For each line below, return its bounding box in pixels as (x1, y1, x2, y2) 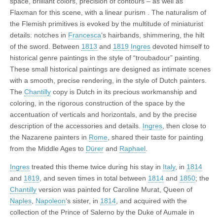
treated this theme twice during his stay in (30, 162, 163, 171)
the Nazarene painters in (10, 133, 89, 141)
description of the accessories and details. (10, 121, 143, 130)
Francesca (68, 31, 101, 39)
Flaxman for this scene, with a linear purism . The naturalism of (10, 8, 206, 16)
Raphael (119, 144, 146, 152)
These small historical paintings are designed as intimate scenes (10, 65, 211, 73)
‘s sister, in (66, 196, 100, 205)
